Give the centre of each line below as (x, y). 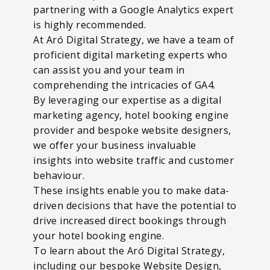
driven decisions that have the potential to (135, 205)
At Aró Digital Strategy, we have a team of (133, 39)
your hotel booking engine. (100, 235)
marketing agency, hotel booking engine (131, 115)
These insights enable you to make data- (131, 190)
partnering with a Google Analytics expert (133, 9)
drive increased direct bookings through (130, 220)
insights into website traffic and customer (133, 160)
